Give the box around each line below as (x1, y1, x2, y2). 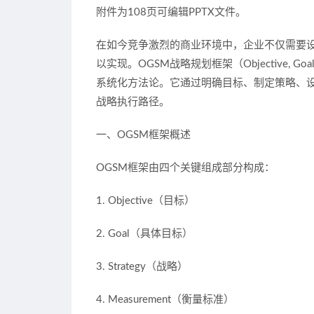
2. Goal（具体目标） (96, 228, 193, 239)
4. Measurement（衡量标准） (96, 294, 234, 305)
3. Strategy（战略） (96, 261, 188, 272)
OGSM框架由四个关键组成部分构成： (96, 163, 275, 173)
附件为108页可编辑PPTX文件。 (96, 7, 246, 18)
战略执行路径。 (96, 97, 170, 107)
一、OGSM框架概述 (96, 130, 191, 140)
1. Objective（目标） (96, 196, 195, 206)
